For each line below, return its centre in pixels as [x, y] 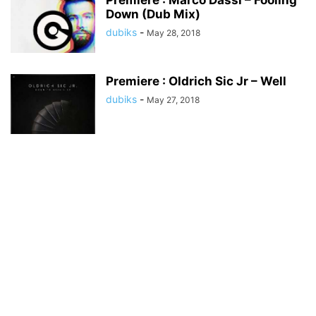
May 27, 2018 [173, 100]
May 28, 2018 [174, 33]
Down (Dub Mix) [153, 14]
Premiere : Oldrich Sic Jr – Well [196, 81]
